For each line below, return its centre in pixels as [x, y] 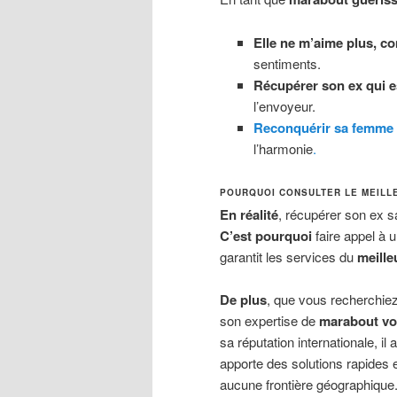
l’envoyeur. [284, 105]
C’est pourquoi [266, 235]
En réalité [249, 214]
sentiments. [287, 63]
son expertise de [269, 321]
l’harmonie [283, 148]
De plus [243, 300]
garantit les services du [288, 256]
